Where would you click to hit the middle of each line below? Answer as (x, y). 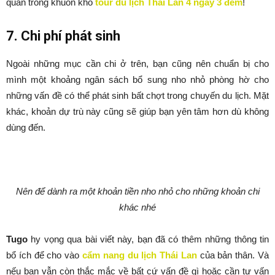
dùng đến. (26, 128)
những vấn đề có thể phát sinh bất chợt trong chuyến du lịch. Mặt (137, 96)
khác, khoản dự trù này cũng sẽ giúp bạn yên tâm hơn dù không (137, 112)
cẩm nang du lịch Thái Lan (139, 255)
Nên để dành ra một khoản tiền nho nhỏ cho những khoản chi (137, 192)
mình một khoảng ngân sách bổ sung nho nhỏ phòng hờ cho (137, 80)
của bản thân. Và (233, 255)
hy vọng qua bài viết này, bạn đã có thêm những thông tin (150, 239)
